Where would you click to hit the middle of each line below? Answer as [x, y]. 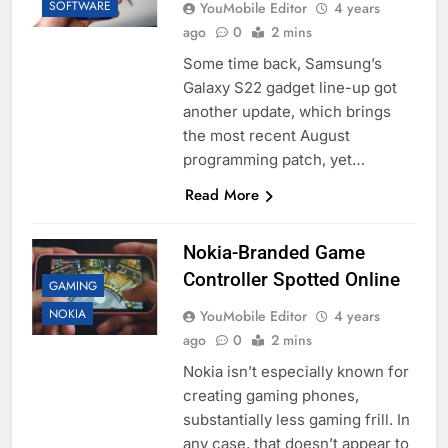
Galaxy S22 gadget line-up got [289, 88]
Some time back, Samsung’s [282, 64]
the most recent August [266, 136]
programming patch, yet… [273, 160]
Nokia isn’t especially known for [295, 372]
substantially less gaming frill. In [296, 420]
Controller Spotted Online [291, 280]
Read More [221, 195]
